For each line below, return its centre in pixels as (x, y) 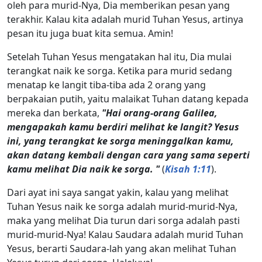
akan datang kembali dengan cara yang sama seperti (128, 155)
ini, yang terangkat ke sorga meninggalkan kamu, (120, 141)
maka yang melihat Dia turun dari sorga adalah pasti (123, 220)
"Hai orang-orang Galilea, (160, 113)
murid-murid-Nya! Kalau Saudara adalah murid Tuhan (125, 234)
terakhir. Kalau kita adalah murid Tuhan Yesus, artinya (125, 19)
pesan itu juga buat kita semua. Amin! (90, 33)
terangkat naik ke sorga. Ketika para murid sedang (120, 70)
